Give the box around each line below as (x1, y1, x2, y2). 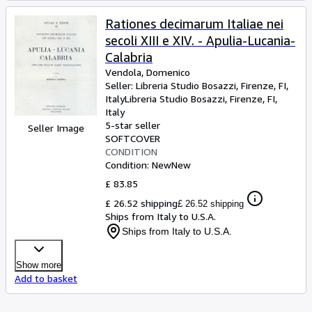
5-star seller (105, 119, 160, 131)
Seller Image (27, 121, 84, 134)
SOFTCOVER (105, 132, 160, 144)
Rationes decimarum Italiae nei (105, 16, 283, 31)
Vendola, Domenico (105, 66, 190, 78)
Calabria (105, 49, 153, 65)
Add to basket (15, 272, 77, 284)
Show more (16, 260, 61, 270)
